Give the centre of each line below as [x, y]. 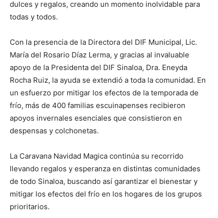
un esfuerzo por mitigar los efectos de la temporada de [104, 92]
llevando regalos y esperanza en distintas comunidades [105, 168]
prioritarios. [30, 206]
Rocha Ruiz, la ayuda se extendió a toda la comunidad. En [108, 80]
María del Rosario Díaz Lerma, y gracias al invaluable [100, 54]
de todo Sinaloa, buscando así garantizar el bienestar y [104, 181]
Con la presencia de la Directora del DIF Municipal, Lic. [103, 42]
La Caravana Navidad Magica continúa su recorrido [97, 156]
